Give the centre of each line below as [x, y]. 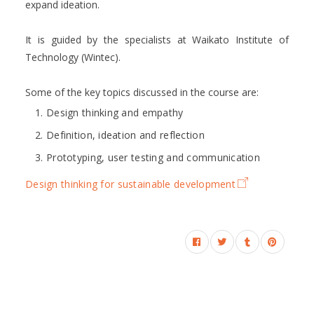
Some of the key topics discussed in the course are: [142, 92]
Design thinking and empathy [115, 112]
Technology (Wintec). [73, 57]
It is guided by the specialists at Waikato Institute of [157, 40]
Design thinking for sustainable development [131, 184]
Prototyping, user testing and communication [153, 157]
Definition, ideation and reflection [125, 135]
